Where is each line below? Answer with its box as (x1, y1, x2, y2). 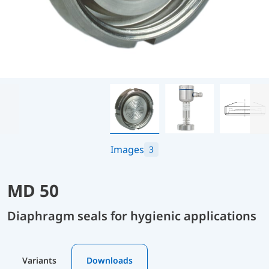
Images (110, 142, 144, 156)
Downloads (86, 254, 133, 266)
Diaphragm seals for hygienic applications (7, 207, 256, 224)
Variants (22, 254, 56, 266)
